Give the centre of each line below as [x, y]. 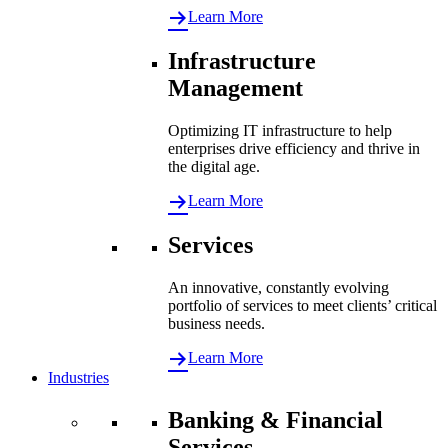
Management [235, 88]
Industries [78, 377]
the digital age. [214, 166]
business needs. [216, 323]
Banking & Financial [275, 419]
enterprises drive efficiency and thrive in [294, 148]
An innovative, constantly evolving [278, 287]
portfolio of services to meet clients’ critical [302, 305]
